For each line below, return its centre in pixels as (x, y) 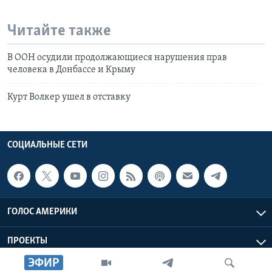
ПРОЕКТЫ (27, 241)
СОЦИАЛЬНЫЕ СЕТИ (47, 145)
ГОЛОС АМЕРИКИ (42, 212)
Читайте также (59, 31)
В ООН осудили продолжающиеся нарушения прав (117, 58)
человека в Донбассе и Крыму (71, 70)
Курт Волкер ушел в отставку (69, 97)
